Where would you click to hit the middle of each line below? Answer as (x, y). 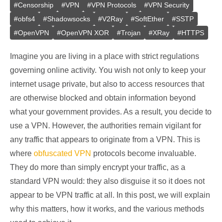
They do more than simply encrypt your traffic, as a (98, 167)
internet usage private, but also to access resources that (107, 84)
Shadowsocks (69, 19)
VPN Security (169, 5)
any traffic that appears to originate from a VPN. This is (105, 139)
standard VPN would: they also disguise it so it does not (107, 181)
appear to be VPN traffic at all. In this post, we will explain (110, 195)
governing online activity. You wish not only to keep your (108, 70)
